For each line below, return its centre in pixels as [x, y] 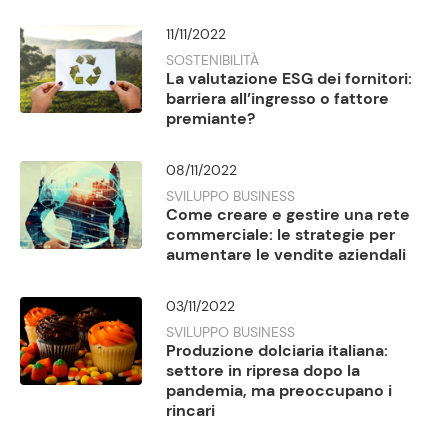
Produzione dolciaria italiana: [277, 351]
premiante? [211, 119]
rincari [191, 411]
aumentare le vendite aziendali [286, 255]
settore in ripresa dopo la [263, 371]
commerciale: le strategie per [281, 235]
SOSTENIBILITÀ [213, 60]
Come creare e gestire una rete [288, 215]
